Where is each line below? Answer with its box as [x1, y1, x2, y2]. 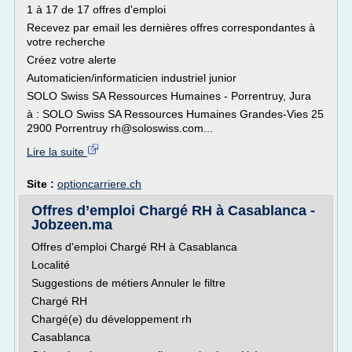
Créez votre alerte [27, 53, 116, 66]
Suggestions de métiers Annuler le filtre [31, 277, 225, 289]
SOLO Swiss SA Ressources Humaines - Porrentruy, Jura [27, 90, 311, 102]
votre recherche [27, 35, 105, 48]
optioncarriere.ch [57, 178, 141, 190]
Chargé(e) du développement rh [31, 313, 192, 325]
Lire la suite [27, 145, 87, 158]
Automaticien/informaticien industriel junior [27, 71, 236, 84]
